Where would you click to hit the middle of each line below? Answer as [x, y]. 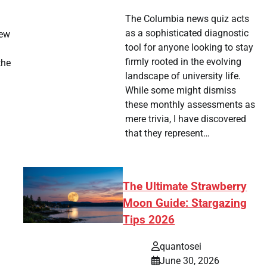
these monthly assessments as [190, 105]
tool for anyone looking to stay [189, 48]
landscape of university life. [183, 76]
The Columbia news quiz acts [187, 19]
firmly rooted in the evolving [183, 62]
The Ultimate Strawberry [185, 187]
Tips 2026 [149, 220]
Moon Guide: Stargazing [185, 204]
